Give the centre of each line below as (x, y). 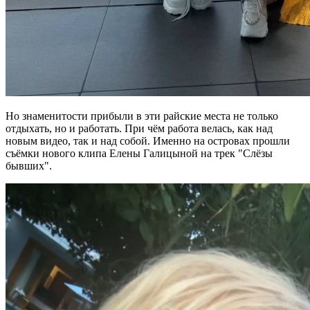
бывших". (29, 166)
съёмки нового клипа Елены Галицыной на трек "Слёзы (139, 154)
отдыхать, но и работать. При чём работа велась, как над (139, 129)
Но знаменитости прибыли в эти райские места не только (142, 116)
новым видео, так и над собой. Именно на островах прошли (148, 141)
